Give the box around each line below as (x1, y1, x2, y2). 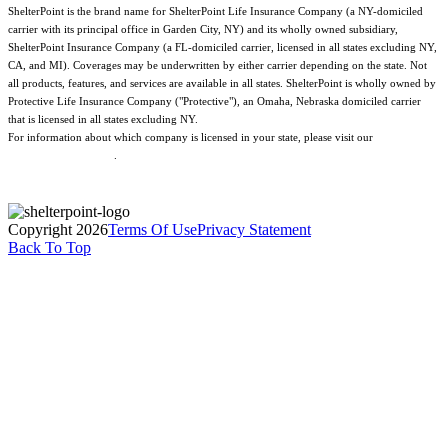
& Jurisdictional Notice (8, 148, 114, 161)
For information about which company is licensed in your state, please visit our (8, 130, 376, 143)
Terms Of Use (108, 220, 197, 238)
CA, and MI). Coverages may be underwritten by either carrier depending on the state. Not (8, 58, 427, 71)
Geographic (376, 130, 430, 143)
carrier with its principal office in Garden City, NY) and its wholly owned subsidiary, (8, 22, 398, 35)
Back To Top (8, 238, 91, 256)
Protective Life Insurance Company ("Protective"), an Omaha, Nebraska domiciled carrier (8, 94, 421, 107)
